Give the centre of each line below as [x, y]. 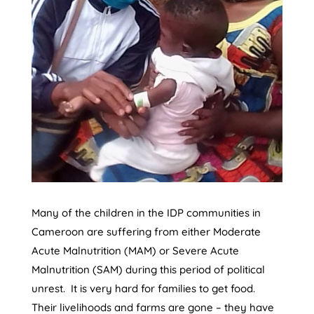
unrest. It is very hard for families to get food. [144, 288]
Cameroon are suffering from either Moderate [146, 231]
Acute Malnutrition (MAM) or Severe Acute [135, 250]
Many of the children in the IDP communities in [146, 212]
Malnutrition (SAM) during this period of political [148, 269]
